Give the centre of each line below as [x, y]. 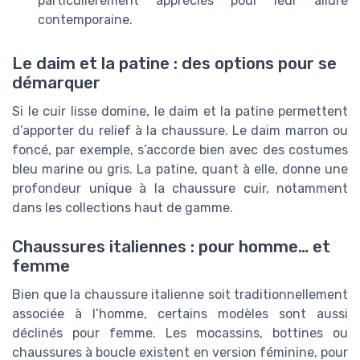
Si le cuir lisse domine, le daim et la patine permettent [180, 111]
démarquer [56, 82]
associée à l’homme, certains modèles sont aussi [180, 313]
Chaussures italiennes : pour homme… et [171, 246]
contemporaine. [85, 20]
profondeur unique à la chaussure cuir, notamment [180, 188]
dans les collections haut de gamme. [123, 207]
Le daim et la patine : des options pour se [174, 63]
